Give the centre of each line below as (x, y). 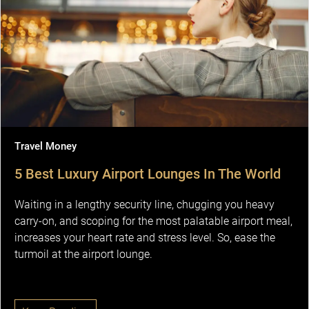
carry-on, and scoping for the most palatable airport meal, (153, 221)
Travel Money (46, 146)
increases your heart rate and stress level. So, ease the (145, 237)
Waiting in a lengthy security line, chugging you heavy (144, 204)
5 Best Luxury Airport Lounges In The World (148, 173)
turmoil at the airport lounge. (83, 254)
